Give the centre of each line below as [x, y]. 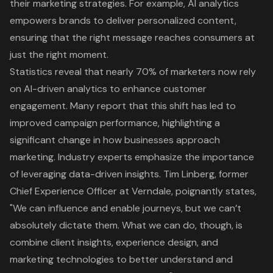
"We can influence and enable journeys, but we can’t [126, 208]
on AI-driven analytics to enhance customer [108, 88]
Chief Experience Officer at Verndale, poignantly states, [133, 191]
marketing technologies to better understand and [121, 259]
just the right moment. [59, 54]
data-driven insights [114, 174]
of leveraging [39, 174]
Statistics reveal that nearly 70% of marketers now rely [133, 71]
